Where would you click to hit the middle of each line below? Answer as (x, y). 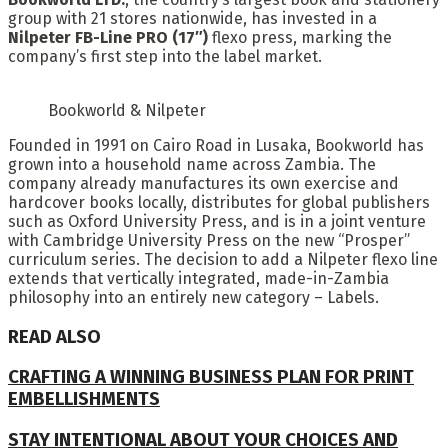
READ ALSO (54, 336)
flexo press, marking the (300, 37)
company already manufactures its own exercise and (203, 183)
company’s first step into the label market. (165, 56)
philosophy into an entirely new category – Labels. (193, 297)
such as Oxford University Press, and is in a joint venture (217, 221)
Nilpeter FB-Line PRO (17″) (108, 37)
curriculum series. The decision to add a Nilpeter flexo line (223, 259)
